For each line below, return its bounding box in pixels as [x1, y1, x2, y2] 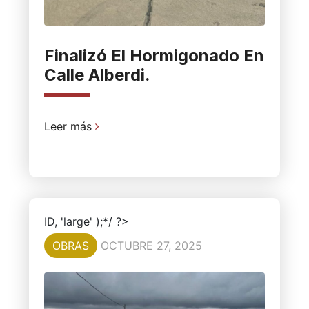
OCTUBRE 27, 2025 [100, 238, 202, 252]
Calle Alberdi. [43, 64, 150, 85]
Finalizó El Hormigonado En [43, 45, 264, 66]
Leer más [43, 119, 95, 133]
